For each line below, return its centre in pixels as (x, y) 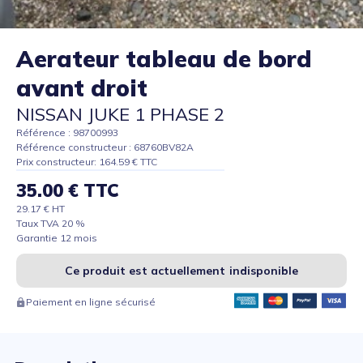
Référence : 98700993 (67, 133)
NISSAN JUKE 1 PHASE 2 (120, 115)
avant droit (82, 88)
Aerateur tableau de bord (164, 59)
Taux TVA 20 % (51, 224)
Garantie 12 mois (57, 238)
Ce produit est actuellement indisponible (181, 271)
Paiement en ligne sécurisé (91, 302)
